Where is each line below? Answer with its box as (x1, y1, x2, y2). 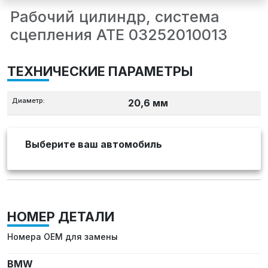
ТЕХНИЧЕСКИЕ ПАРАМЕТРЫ (7, 63, 193, 80)
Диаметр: (12, 96, 45, 105)
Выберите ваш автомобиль (25, 138, 162, 151)
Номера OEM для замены (7, 232, 118, 242)
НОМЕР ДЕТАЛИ (7, 209, 114, 225)
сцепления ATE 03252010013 (10, 26, 227, 44)
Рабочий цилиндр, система (10, 8, 220, 26)
